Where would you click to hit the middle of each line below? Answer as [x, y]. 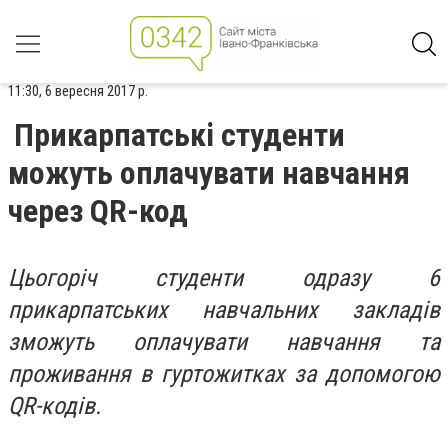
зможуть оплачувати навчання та [224, 342]
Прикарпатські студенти [179, 135]
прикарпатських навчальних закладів [224, 310]
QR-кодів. [54, 406]
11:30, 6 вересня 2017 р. [78, 91]
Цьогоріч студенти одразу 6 [224, 278]
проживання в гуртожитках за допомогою [224, 374]
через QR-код [98, 211]
